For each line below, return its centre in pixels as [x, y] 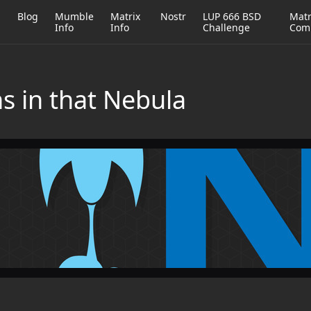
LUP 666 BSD [232, 16]
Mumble [75, 16]
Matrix [126, 16]
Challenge [227, 27]
